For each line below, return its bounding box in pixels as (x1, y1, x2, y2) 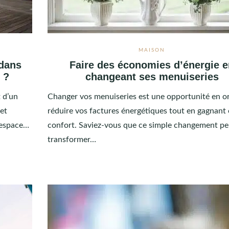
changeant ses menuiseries (85, 71, 219, 82)
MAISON (139, 47, 166, 53)
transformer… (47, 135, 96, 144)
